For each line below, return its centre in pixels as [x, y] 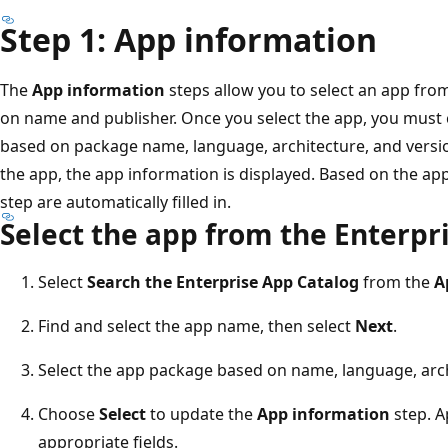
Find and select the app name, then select [196, 325]
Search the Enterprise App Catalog [223, 281]
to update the [201, 413]
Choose [68, 413]
